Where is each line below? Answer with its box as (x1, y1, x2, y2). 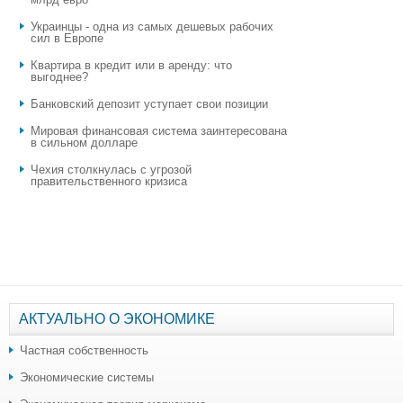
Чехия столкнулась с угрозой (31, 162, 192, 176)
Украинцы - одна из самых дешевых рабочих (31, 19, 273, 33)
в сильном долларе (31, 135, 138, 149)
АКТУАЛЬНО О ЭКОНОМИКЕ (19, 310, 215, 327)
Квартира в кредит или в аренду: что (31, 58, 232, 72)
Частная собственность (20, 343, 148, 357)
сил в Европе (31, 31, 103, 45)
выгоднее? (31, 69, 88, 84)
